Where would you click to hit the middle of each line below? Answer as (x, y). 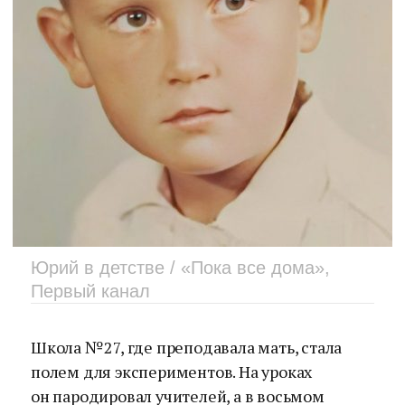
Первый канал (90, 291)
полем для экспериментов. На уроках (172, 372)
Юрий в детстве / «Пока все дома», (180, 268)
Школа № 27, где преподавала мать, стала (187, 347)
